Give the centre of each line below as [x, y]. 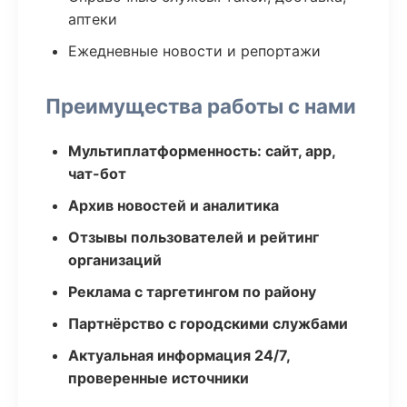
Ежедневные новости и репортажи [194, 51]
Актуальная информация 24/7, [179, 355]
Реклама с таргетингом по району [192, 292]
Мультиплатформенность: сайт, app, [202, 151]
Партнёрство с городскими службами [208, 323]
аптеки [93, 19]
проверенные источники [159, 378]
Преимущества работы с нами [201, 106]
